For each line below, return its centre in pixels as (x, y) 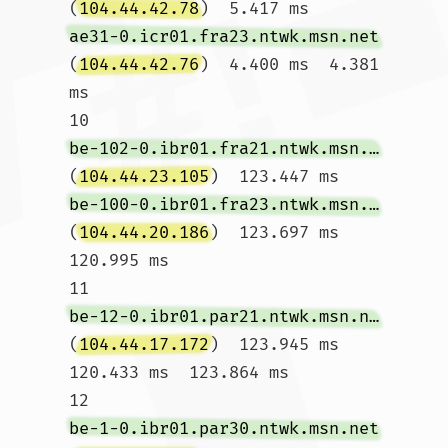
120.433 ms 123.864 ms (179, 372)
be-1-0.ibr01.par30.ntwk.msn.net (224, 428)
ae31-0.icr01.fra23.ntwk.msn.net (224, 36)
